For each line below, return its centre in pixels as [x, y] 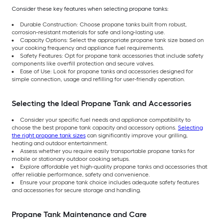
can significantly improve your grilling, [137, 136]
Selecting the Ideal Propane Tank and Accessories [101, 104]
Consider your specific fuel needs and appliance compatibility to [105, 120]
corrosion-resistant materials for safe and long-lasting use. [88, 33]
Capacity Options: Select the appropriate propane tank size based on [112, 40]
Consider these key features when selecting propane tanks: [90, 9]
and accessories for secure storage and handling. [77, 190]
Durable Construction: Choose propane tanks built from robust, [103, 25]
